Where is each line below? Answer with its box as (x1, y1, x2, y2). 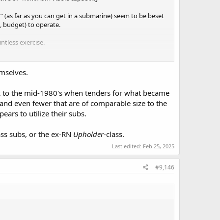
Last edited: (112, 142, 143, 150)
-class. (104, 129, 124, 139)
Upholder (73, 129, 104, 139)
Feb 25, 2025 (143, 142, 174, 150)
